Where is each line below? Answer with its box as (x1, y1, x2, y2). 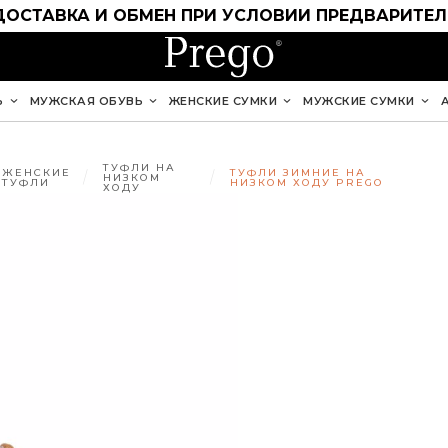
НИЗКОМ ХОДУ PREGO (230, 176, 384, 189)
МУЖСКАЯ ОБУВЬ (29, 93, 144, 108)
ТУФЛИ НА (103, 161, 177, 174)
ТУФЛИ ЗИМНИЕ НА (230, 166, 367, 179)
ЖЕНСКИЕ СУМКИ (168, 93, 278, 108)
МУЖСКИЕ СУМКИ (303, 93, 415, 108)
